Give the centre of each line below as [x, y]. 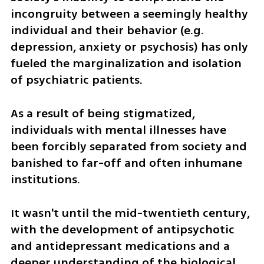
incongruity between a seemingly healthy [129, 14]
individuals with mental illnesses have [118, 130]
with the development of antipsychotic [122, 229]
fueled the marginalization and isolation [126, 64]
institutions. [47, 180]
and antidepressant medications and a [120, 246]
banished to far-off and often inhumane [126, 163]
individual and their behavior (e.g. [107, 31]
